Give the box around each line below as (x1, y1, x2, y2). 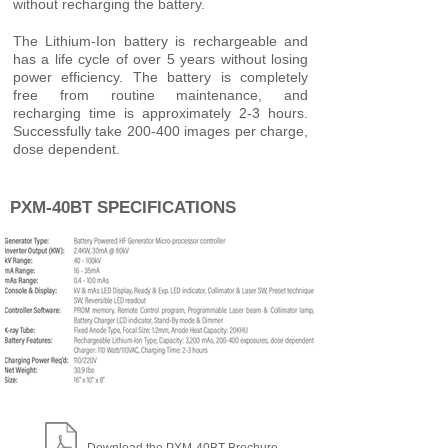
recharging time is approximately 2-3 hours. (13, 104, 308, 121)
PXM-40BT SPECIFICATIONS (10, 197, 236, 217)
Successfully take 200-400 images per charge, (13, 122, 308, 139)
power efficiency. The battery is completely (13, 68, 308, 85)
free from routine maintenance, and (13, 86, 308, 103)
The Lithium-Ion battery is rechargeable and (13, 32, 308, 49)
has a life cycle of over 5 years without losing (13, 50, 308, 67)
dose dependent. (13, 140, 120, 157)
